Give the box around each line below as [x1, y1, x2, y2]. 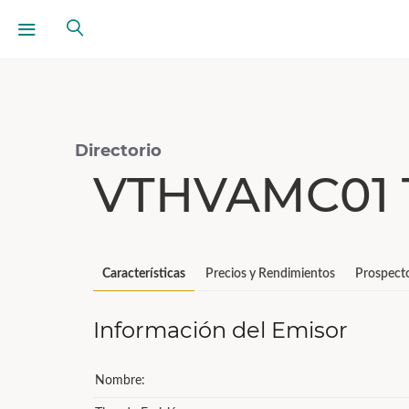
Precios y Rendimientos [205, 267, 335, 280]
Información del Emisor [93, 317, 348, 343]
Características [102, 267, 185, 280]
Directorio [75, 141, 162, 161]
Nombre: [95, 374, 145, 387]
